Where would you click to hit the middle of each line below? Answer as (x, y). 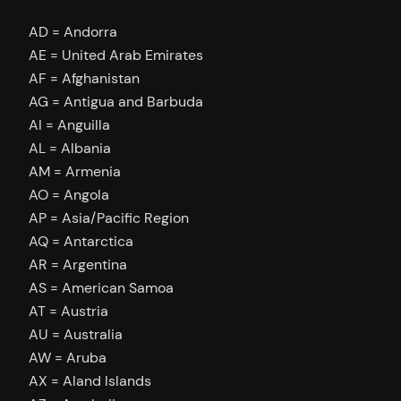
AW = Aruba (68, 357)
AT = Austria (68, 311)
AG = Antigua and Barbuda (116, 101)
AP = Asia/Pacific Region (109, 218)
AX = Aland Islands (90, 380)
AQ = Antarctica (81, 241)
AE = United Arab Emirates (116, 55)
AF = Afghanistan (84, 78)
